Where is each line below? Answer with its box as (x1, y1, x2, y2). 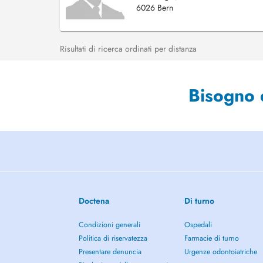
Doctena (79, 195, 110, 207)
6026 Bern (136, 2, 173, 14)
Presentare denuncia (79, 247, 142, 257)
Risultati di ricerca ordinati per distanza (60, 43, 197, 55)
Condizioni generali (79, 220, 141, 230)
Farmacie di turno (184, 233, 239, 244)
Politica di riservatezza (79, 233, 148, 244)
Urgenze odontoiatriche (184, 247, 257, 257)
